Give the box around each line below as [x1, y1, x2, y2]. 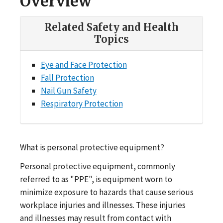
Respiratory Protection [40, 98, 123, 109]
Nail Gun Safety [40, 85, 97, 96]
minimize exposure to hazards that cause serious [20, 186, 194, 198]
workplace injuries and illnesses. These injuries [20, 199, 186, 211]
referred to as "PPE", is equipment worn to [20, 173, 172, 185]
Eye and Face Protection [40, 59, 127, 70]
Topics [94, 32, 129, 45]
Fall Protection [40, 72, 94, 83]
